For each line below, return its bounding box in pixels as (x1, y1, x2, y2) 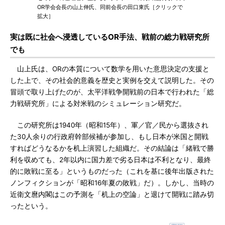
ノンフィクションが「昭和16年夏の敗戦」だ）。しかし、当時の (10, 179, 214, 187)
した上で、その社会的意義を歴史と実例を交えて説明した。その (10, 76, 214, 84)
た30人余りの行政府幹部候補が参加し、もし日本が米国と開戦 (10, 133, 208, 141)
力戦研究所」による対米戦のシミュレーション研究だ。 (10, 99, 186, 107)
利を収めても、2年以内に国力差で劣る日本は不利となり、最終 (10, 156, 211, 164)
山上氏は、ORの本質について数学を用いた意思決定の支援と (10, 65, 209, 73)
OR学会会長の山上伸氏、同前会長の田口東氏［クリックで (37, 4, 183, 11)
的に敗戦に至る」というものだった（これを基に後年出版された (10, 167, 214, 175)
